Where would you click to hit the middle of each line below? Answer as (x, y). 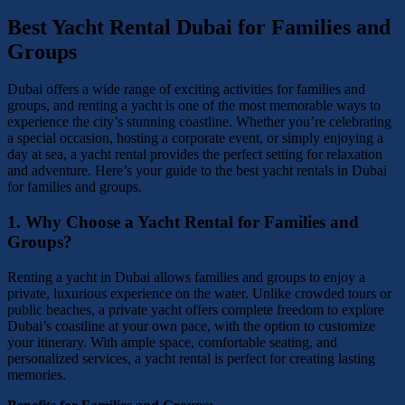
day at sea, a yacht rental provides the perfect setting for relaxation (195, 155)
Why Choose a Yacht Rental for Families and (192, 222)
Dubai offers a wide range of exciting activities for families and (186, 89)
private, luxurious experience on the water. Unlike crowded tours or (199, 293)
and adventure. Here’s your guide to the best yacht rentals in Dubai (197, 171)
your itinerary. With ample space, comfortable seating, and (172, 342)
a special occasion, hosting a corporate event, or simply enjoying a (195, 138)
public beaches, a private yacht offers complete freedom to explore (196, 309)
